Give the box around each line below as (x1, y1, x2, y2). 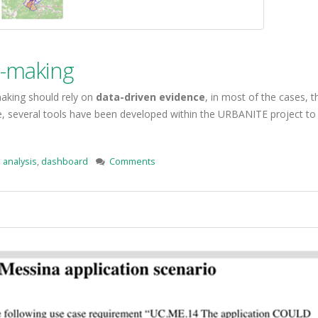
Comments (109, 155, 155, 168)
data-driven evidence (96, 90, 205, 104)
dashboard (41, 155, 88, 168)
